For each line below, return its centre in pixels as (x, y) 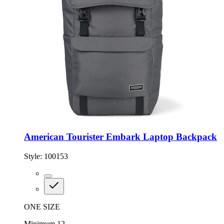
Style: (34, 156)
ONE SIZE (42, 206)
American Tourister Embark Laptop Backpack (120, 136)
